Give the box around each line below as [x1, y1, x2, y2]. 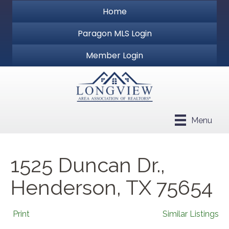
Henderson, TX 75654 [10, 175, 213, 200]
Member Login [86, 50, 143, 61]
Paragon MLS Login [77, 28, 152, 39]
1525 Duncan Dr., [10, 153, 165, 177]
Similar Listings [163, 209, 219, 219]
